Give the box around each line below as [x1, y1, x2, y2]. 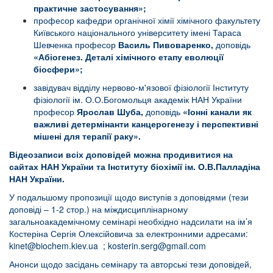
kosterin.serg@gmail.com [108, 239, 206, 252]
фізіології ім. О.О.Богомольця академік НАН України [34, 93, 242, 106]
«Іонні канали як [183, 105, 252, 118]
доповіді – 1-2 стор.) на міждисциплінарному [9, 203, 188, 216]
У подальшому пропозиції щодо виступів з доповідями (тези [9, 191, 249, 204]
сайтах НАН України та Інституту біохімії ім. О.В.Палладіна [9, 160, 260, 173]
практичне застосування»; [34, 2, 146, 15]
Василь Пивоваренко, [118, 38, 216, 51]
